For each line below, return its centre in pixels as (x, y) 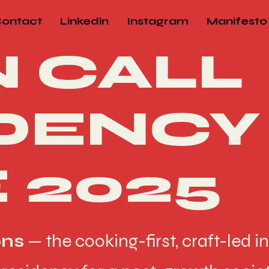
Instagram (158, 21)
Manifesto (237, 21)
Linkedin (84, 21)
